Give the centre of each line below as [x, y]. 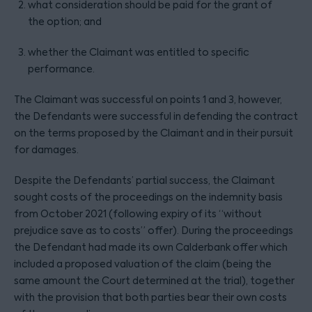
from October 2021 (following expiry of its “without [138, 214]
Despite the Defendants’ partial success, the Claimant [145, 180]
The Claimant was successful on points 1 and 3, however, [148, 100]
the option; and [65, 22]
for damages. [46, 150]
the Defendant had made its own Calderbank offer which [151, 247]
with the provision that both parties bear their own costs [150, 297]
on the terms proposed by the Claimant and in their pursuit [154, 133]
